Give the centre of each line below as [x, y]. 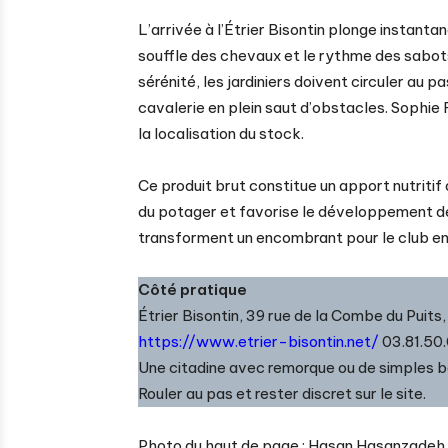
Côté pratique [192, 290]
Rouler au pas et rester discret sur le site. [282, 394]
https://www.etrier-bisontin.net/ [258, 342]
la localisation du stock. [221, 134]
